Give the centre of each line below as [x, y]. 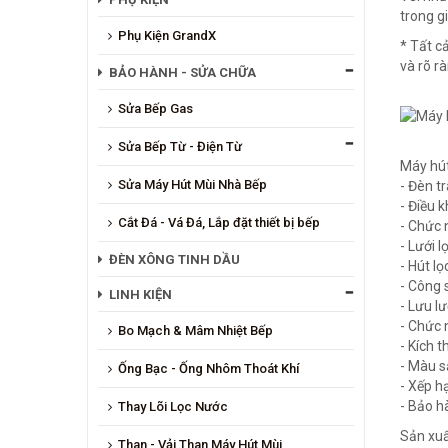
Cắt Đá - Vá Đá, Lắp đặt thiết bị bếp [219, 222]
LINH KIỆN [140, 294]
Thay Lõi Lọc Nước [173, 406]
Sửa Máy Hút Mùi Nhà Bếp [192, 184]
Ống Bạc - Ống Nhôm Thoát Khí [208, 368]
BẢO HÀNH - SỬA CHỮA [182, 72]
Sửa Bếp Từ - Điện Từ [180, 146]
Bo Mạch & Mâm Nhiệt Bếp [195, 330]
